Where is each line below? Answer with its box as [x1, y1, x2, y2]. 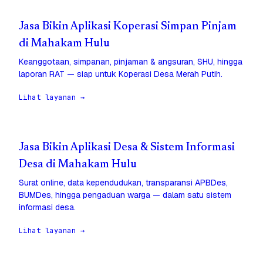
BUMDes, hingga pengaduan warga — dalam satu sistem [19, 190, 231, 201]
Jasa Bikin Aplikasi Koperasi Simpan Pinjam [19, 21, 237, 33]
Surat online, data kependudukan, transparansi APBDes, [19, 177, 228, 188]
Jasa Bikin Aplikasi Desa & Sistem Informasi [19, 142, 235, 154]
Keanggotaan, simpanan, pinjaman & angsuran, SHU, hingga [19, 56, 242, 68]
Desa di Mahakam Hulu [19, 159, 137, 171]
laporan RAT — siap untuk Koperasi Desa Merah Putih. [19, 69, 222, 80]
